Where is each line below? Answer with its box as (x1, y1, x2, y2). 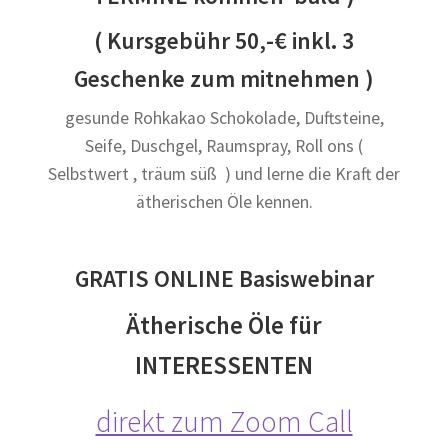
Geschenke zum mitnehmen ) (74, 63, 374, 93)
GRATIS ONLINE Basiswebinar (74, 264, 374, 294)
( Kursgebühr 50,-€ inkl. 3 (94, 25, 354, 55)
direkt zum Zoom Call (95, 403, 353, 441)
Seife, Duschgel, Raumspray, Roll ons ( (85, 135, 363, 158)
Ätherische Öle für (126, 308, 322, 341)
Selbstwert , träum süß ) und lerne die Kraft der (48, 163, 400, 186)
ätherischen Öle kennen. (135, 191, 313, 214)
